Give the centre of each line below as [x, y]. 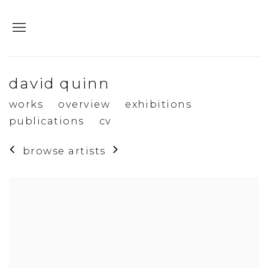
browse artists [64, 150]
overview [84, 104]
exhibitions [159, 104]
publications [47, 121]
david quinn [60, 83]
